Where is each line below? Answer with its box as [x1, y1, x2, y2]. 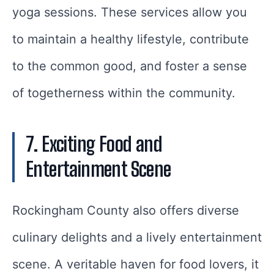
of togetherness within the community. [12, 86, 235, 101]
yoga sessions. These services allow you [12, 5, 247, 20]
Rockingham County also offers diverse [12, 203, 239, 218]
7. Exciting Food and [26, 133, 162, 157]
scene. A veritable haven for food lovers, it [12, 257, 259, 272]
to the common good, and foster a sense [12, 59, 247, 74]
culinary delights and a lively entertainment [12, 230, 262, 245]
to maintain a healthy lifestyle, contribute [12, 32, 249, 47]
